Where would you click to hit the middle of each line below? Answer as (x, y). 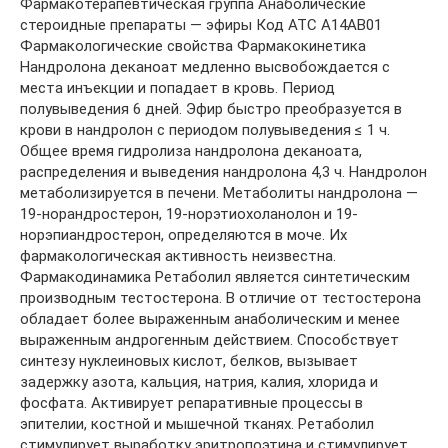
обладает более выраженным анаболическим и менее (210, 318)
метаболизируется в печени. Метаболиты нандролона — (219, 192)
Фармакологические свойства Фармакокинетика (193, 45)
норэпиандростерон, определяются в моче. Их (183, 234)
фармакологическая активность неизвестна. (178, 255)
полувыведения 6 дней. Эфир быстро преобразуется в (211, 108)
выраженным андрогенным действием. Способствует (209, 339)
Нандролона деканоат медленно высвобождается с (205, 66)
